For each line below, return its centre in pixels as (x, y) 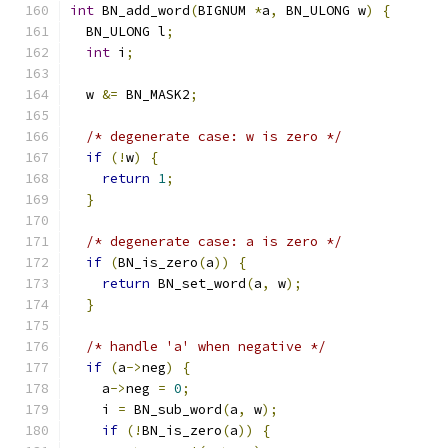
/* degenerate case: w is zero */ (214, 136)
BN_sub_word (174, 409)
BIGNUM (226, 10)
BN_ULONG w (322, 10)
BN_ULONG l (118, 31)
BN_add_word (142, 10)
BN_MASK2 (154, 94)
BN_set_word (198, 283)
